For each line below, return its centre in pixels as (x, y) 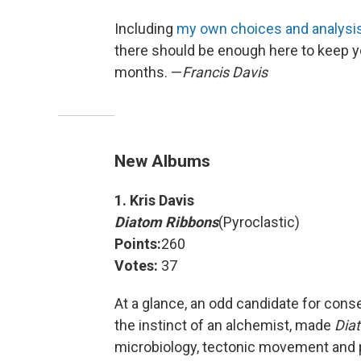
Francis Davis (225, 73)
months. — (148, 73)
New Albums (162, 161)
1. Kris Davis (154, 201)
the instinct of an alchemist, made (224, 326)
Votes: (136, 266)
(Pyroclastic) (259, 222)
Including (145, 29)
